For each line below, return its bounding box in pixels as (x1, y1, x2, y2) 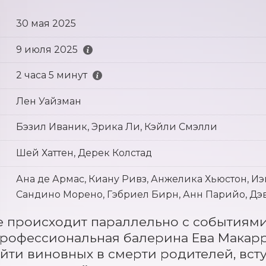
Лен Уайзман (15, 95, 81, 107)
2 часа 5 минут (15, 69, 87, 81)
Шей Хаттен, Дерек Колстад (15, 147, 152, 159)
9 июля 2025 (15, 43, 78, 55)
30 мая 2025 (15, 17, 76, 29)
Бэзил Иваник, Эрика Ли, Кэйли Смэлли (15, 121, 217, 133)
